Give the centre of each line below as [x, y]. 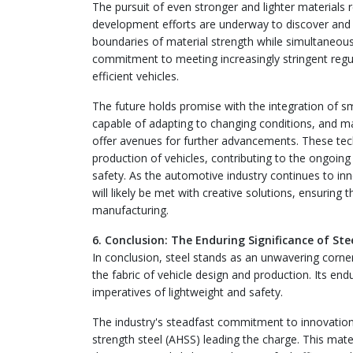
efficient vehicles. [136, 76]
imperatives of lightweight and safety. [188, 292]
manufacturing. [130, 210]
